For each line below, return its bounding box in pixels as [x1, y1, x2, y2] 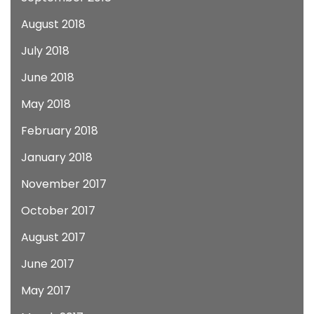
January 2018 [21, 149, 93, 165]
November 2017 [21, 176, 107, 192]
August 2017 [21, 229, 86, 245]
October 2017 [21, 203, 95, 219]
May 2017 [21, 282, 71, 299]
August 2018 [21, 16, 86, 32]
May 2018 [21, 96, 71, 112]
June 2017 [21, 256, 74, 272]
